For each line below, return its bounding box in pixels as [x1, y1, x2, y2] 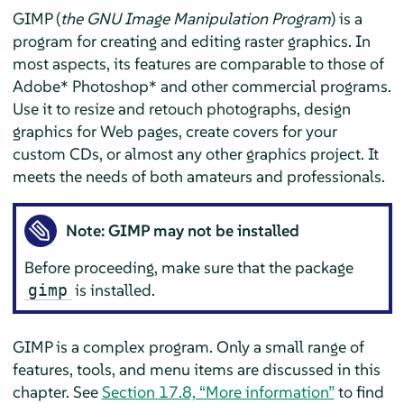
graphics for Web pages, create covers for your [12, 120, 337, 142]
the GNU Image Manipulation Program [60, 7, 331, 29]
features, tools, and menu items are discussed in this [12, 358, 381, 380]
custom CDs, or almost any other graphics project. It [12, 142, 379, 164]
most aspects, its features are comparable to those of [12, 52, 384, 74]
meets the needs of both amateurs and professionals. [12, 165, 385, 187]
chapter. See [12, 381, 102, 402]
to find [334, 381, 384, 402]
